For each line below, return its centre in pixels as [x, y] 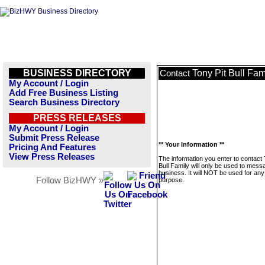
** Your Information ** [191, 144]
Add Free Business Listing [64, 93]
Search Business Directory [64, 102]
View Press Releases [52, 157]
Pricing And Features [52, 147]
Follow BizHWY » [70, 180]
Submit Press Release [54, 138]
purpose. [171, 180]
